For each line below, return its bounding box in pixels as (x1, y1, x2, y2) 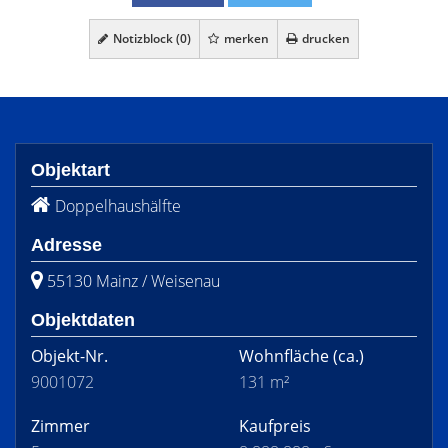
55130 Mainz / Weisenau (47, 270, 220, 292)
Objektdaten (31, 310, 135, 330)
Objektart (31, 160, 110, 180)
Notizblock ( (110, 30, 180, 47)
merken (221, 30, 269, 47)
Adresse (31, 235, 102, 255)
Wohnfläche (239, 345, 329, 367)
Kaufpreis (239, 415, 311, 437)
